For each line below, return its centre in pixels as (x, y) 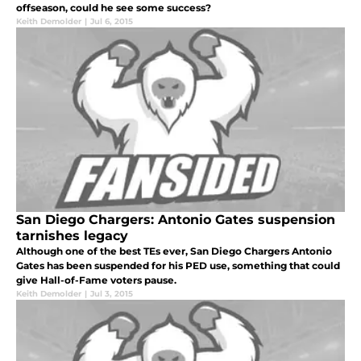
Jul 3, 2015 (112, 294)
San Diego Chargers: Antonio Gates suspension (176, 220)
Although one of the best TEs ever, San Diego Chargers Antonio (174, 251)
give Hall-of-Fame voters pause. (96, 280)
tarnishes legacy (72, 236)
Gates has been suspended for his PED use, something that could (178, 266)
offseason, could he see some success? (114, 8)
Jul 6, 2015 (112, 22)
